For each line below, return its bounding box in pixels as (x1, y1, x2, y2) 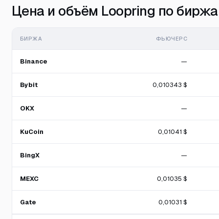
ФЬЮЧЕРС (155, 35, 187, 42)
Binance (20, 57, 47, 66)
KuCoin (20, 128, 44, 136)
